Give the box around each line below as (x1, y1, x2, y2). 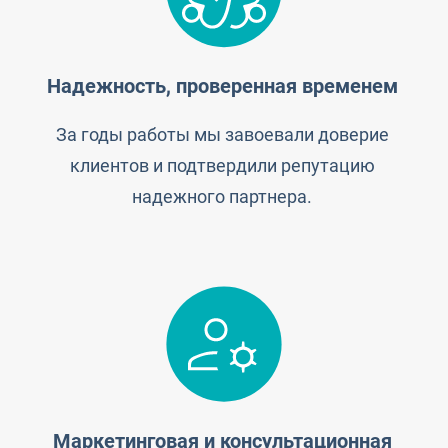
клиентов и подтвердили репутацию (69, 155, 375, 177)
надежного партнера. (132, 186, 313, 208)
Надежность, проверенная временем (46, 75, 398, 99)
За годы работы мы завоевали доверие (55, 124, 389, 146)
